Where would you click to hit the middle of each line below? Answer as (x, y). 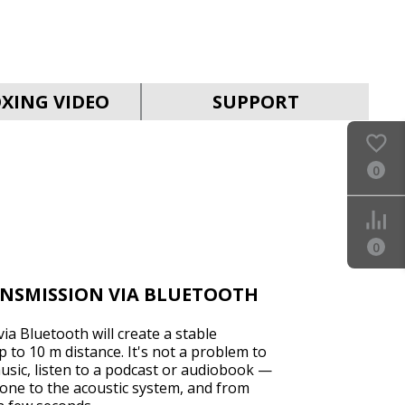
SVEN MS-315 (295, 380)
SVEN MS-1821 (295, 228)
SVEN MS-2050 (295, 75)
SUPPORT (255, 102)
